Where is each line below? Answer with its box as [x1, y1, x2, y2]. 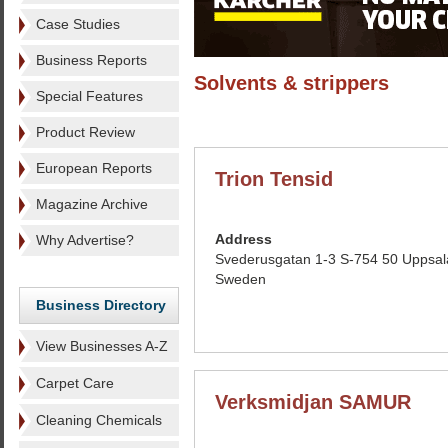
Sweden [215, 271, 266, 287]
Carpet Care [36, 375, 114, 391]
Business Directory [36, 297, 166, 313]
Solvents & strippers [194, 72, 389, 94]
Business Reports [36, 52, 147, 68]
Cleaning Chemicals [36, 412, 162, 428]
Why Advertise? [36, 232, 134, 248]
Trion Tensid [215, 168, 333, 190]
